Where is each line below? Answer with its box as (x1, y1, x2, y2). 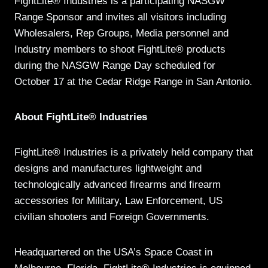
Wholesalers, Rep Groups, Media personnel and (14, 28, 229, 39)
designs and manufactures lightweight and (14, 163, 202, 175)
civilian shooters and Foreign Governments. (14, 211, 209, 223)
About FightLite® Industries (14, 111, 147, 123)
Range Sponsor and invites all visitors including (14, 11, 226, 23)
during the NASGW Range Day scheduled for (14, 60, 215, 72)
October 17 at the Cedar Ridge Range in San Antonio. (14, 76, 252, 88)
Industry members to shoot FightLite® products (14, 44, 226, 56)
